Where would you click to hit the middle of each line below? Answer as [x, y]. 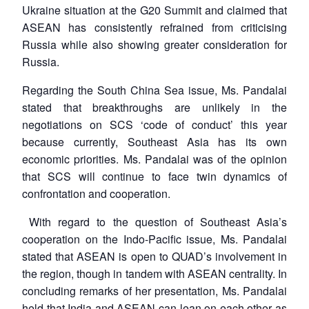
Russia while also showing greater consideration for [154, 44]
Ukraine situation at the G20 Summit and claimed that [154, 10]
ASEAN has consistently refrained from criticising [154, 27]
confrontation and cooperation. [96, 193]
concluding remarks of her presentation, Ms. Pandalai [154, 290]
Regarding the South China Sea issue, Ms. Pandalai [154, 90]
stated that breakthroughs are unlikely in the [154, 107]
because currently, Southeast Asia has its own [154, 141]
